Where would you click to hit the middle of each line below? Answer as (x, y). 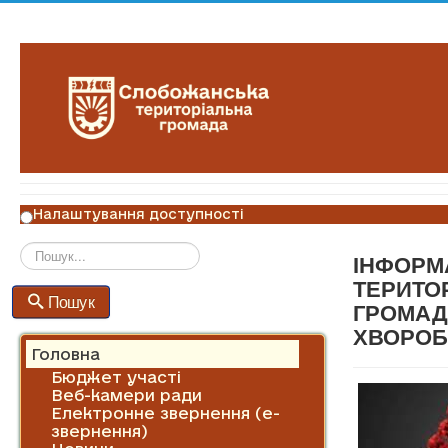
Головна (65, 353)
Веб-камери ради (126, 394)
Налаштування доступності (138, 214)
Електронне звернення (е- (165, 412)
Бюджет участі (116, 376)
